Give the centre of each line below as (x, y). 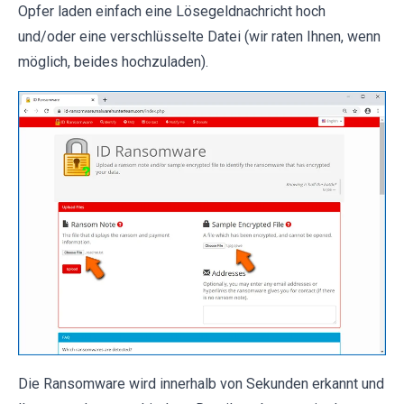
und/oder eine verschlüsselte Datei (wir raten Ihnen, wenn (199, 37)
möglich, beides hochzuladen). (113, 62)
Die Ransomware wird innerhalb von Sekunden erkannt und (201, 384)
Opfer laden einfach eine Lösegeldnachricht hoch (172, 12)
